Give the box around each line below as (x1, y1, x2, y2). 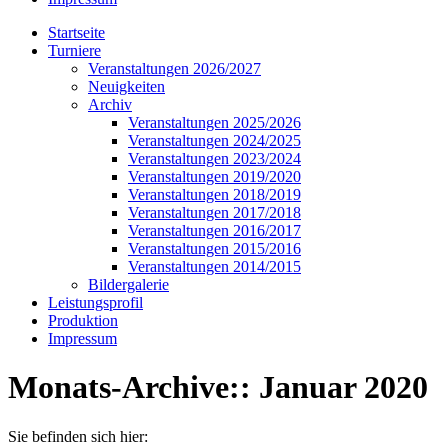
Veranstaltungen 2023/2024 (128, 150, 301, 167)
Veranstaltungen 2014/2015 (128, 258, 301, 275)
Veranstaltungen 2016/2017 (128, 222, 301, 239)
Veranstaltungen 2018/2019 (128, 186, 301, 203)
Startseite (48, 24, 105, 41)
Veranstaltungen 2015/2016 (128, 240, 301, 257)
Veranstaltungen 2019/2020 (128, 168, 301, 185)
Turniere (48, 42, 101, 59)
